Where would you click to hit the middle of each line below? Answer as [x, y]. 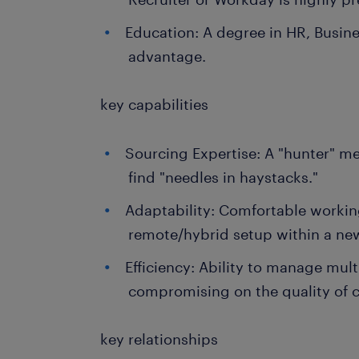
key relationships [159, 339]
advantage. [167, 56]
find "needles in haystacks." [224, 177]
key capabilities [155, 104]
